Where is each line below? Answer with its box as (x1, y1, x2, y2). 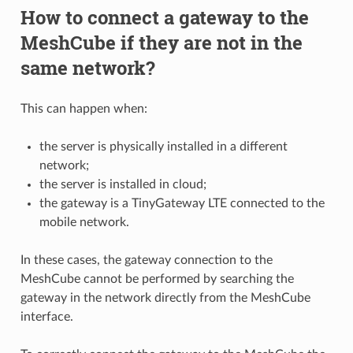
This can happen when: (20, 102, 147, 116)
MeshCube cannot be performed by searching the (20, 273, 294, 286)
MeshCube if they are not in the (20, 30, 303, 56)
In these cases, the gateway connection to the (20, 254, 273, 267)
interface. (20, 310, 73, 324)
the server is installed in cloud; (39, 178, 206, 191)
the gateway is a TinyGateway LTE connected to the (39, 197, 325, 210)
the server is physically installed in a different (39, 140, 288, 154)
